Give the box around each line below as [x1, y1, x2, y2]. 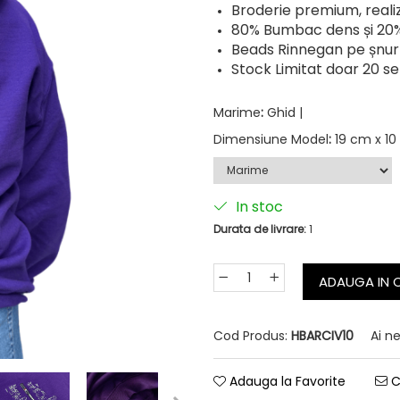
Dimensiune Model [213, 130, 329, 149]
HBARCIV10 [291, 327, 354, 346]
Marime [213, 104, 261, 122]
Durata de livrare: [213, 221, 306, 237]
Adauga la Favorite [226, 372, 346, 391]
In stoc [232, 196, 283, 218]
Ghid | [267, 104, 303, 122]
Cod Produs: [213, 327, 287, 346]
